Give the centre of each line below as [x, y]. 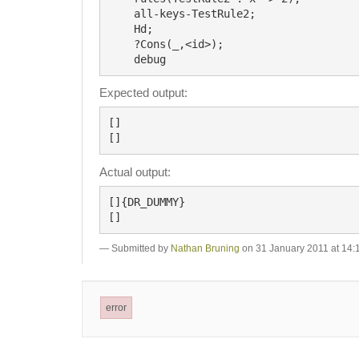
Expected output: [143, 93]
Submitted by [141, 248]
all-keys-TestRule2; [121, 13]
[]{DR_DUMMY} [147, 202]
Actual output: [135, 171]
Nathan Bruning [205, 248]
